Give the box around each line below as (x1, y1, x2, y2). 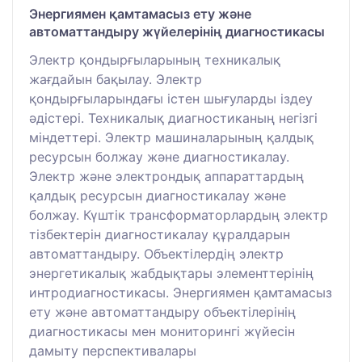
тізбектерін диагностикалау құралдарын (29, 226, 290, 243)
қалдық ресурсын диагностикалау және (29, 187, 286, 204)
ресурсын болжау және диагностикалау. (29, 149, 289, 166)
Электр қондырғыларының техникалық (29, 52, 280, 69)
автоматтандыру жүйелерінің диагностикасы (29, 23, 325, 40)
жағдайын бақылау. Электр (29, 71, 202, 88)
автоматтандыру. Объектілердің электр (29, 246, 284, 263)
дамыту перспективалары (29, 343, 196, 360)
